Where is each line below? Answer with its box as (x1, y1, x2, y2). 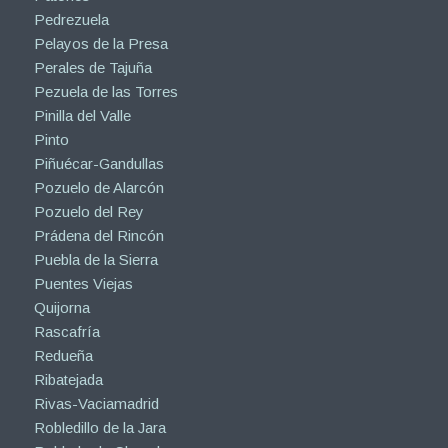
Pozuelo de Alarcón (33, 179, 164, 197)
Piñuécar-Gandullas (33, 155, 164, 173)
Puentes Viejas (33, 275, 133, 293)
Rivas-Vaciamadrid (33, 395, 159, 413)
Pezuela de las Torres (33, 83, 178, 101)
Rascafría (33, 323, 100, 341)
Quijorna (33, 299, 90, 317)
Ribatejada (33, 371, 103, 389)
